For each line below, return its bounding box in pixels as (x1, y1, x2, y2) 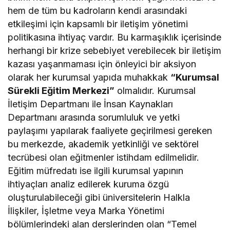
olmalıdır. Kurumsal (114, 85, 196, 97)
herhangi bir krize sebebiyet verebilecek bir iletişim (8, 45, 222, 56)
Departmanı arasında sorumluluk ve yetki (8, 112, 180, 123)
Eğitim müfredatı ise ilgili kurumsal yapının (8, 165, 184, 177)
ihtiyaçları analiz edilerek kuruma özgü (8, 179, 169, 190)
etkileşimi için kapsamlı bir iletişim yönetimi (8, 18, 188, 30)
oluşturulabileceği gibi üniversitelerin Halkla (8, 192, 190, 203)
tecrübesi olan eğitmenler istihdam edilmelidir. (8, 152, 200, 163)
